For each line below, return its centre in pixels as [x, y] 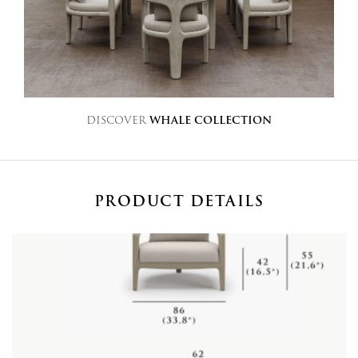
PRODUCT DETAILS [179, 201]
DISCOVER [118, 120]
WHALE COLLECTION [211, 120]
